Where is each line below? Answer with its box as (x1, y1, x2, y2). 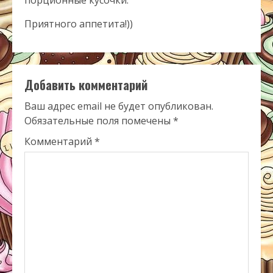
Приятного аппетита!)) (24, 17, 133, 30)
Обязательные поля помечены (24, 114, 173, 127)
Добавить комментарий (24, 76, 147, 94)
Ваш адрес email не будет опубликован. (24, 99, 213, 113)
